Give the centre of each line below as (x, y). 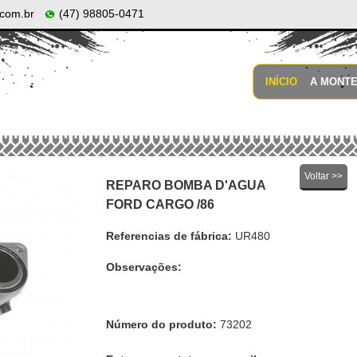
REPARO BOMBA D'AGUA (185, 185)
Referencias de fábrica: (169, 236)
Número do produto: (161, 324)
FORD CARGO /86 (160, 204)
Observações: (143, 267)
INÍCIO (281, 82)
